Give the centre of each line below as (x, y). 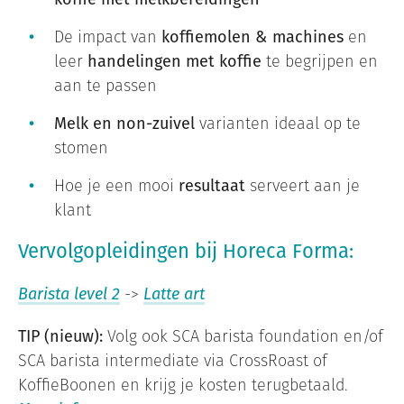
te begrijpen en (320, 61)
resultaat (212, 186)
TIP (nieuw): (63, 336)
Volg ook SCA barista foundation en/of (245, 336)
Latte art (174, 294)
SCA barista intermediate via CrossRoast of (173, 361)
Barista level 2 (69, 294)
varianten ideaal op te (278, 124)
